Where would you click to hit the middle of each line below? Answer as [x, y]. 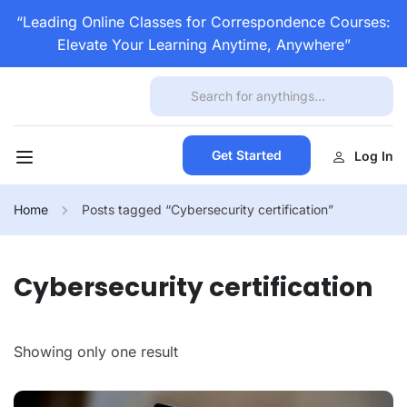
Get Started [246, 155]
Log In [373, 155]
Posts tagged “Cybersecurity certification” [208, 209]
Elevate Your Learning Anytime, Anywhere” [203, 45]
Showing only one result [96, 352]
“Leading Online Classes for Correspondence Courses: [203, 22]
